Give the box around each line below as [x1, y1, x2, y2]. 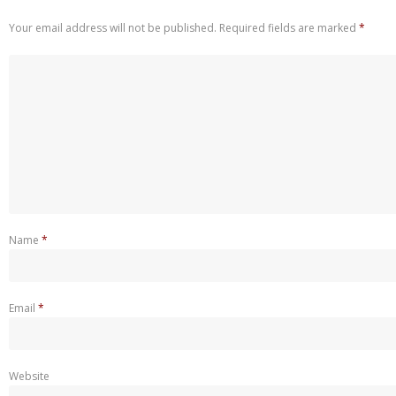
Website [9, 368, 49, 384]
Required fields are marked [219, 19, 359, 35]
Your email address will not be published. [9, 19, 217, 35]
